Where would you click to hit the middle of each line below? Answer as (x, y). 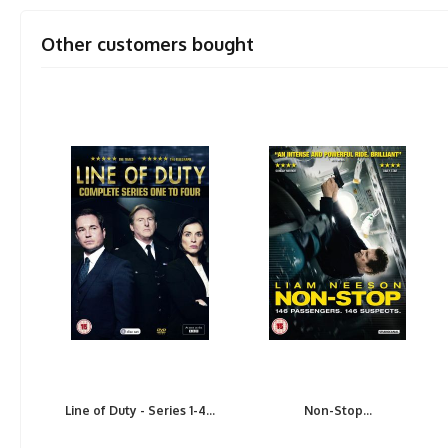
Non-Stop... (337, 410)
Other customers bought (148, 44)
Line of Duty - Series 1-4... (140, 410)
